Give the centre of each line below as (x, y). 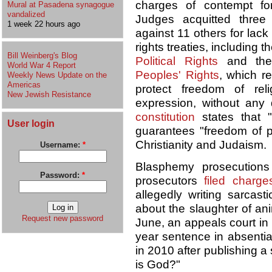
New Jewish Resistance (49, 94)
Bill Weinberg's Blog (42, 55)
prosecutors (170, 181)
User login (31, 124)
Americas (24, 84)
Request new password (63, 219)
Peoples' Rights (177, 75)
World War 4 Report (42, 65)
